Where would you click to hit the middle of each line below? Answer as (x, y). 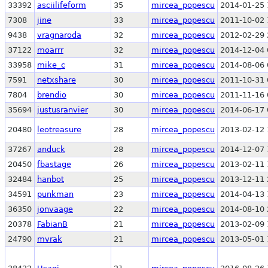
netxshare (57, 80)
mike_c (51, 65)
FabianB (52, 224)
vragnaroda (59, 35)
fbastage (54, 164)
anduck (51, 149)
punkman (55, 194)
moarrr (50, 50)
